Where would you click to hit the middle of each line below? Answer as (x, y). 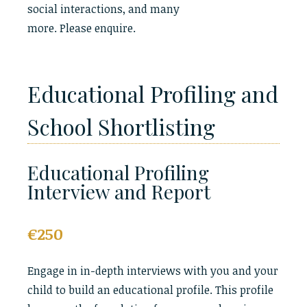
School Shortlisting (121, 126)
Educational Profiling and (153, 94)
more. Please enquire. (82, 28)
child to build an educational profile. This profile (150, 290)
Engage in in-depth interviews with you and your (153, 271)
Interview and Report (119, 192)
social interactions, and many (103, 9)
